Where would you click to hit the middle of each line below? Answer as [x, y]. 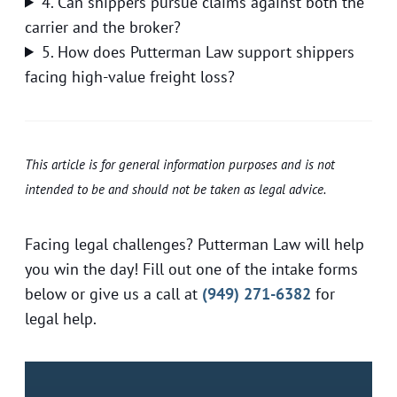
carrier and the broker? [103, 27]
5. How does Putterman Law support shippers [198, 51]
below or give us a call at [113, 294]
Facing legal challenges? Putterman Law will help [195, 245]
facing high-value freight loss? [130, 76]
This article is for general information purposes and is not [180, 164]
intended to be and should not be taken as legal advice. [175, 189]
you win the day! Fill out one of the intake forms [191, 269]
